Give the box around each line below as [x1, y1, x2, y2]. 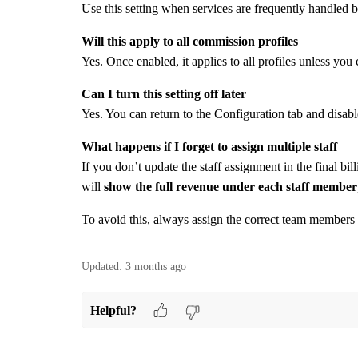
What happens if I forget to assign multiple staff [82, 140, 337, 154]
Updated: [82, 261, 122, 273]
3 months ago [125, 261, 186, 273]
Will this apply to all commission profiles [82, 34, 298, 49]
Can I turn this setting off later [82, 87, 246, 101]
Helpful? [89, 303, 137, 317]
